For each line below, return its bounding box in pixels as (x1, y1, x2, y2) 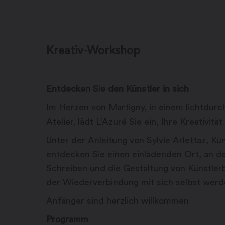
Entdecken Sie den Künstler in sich (46, 84, 189, 94)
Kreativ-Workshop (46, 45, 140, 57)
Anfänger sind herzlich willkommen (46, 196, 189, 206)
